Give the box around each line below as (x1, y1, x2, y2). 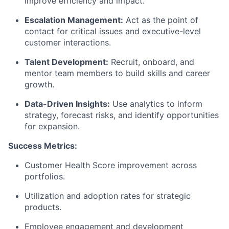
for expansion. (25, 121, 80, 132)
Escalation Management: (25, 15, 123, 26)
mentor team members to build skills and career (25, 68, 210, 79)
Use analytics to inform (110, 99, 202, 109)
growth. (25, 79, 54, 90)
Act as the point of (123, 15, 198, 26)
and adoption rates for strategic (64, 191, 191, 201)
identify (135, 110, 164, 121)
